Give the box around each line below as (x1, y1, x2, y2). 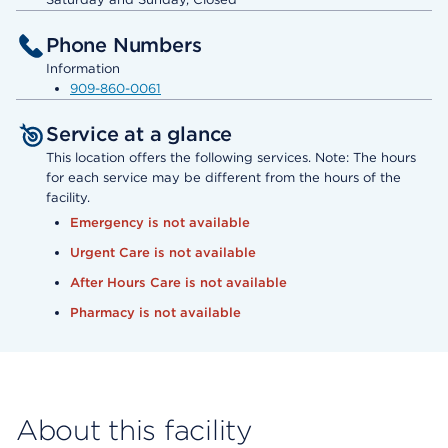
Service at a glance (46, 122, 233, 147)
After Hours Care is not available (70, 275, 287, 291)
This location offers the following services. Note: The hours (46, 150, 416, 166)
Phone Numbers (46, 33, 202, 58)
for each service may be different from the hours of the (46, 170, 401, 186)
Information (46, 61, 120, 77)
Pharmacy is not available (70, 305, 241, 321)
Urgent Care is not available (70, 245, 256, 261)
